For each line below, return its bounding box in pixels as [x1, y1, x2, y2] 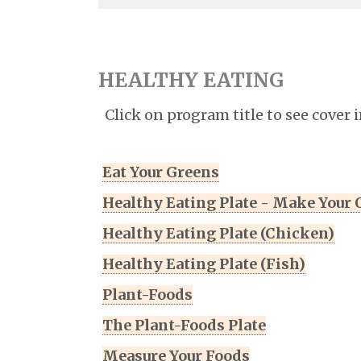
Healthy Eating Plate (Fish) [102, 255, 305, 274]
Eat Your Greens [102, 163, 219, 182]
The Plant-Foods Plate [102, 316, 266, 335]
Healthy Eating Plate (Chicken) [102, 224, 334, 243]
